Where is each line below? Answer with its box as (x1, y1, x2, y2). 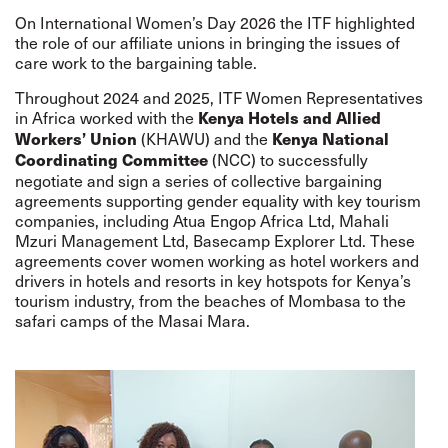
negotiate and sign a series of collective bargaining (15, 168, 382, 192)
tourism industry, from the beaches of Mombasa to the (15, 288, 406, 312)
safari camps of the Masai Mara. (15, 308, 254, 332)
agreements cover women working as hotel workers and (15, 248, 419, 272)
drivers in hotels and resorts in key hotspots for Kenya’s (15, 268, 411, 292)
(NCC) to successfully (208, 147, 368, 171)
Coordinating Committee (15, 148, 208, 171)
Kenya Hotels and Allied (198, 106, 381, 129)
